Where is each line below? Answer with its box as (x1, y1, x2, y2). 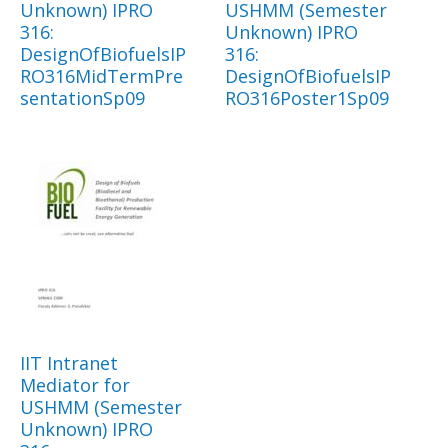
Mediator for (20, 373, 130, 398)
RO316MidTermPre (20, 64, 183, 89)
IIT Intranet (20, 351, 118, 376)
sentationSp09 (20, 86, 145, 111)
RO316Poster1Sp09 (225, 86, 389, 111)
